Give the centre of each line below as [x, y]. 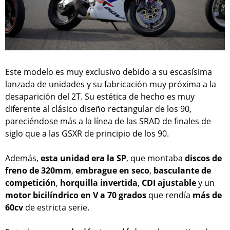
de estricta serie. [56, 208]
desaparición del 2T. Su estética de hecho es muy [100, 97]
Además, [23, 158]
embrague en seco [112, 171]
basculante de [182, 171]
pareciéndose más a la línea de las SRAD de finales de [108, 121]
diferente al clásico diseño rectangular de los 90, [98, 109]
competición [31, 183]
